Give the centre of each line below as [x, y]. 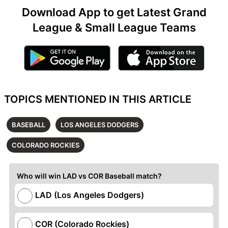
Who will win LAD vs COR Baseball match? [89, 176]
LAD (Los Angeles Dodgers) [90, 195]
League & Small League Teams [114, 27]
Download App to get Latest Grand [114, 12]
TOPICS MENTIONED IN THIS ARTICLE [98, 99]
